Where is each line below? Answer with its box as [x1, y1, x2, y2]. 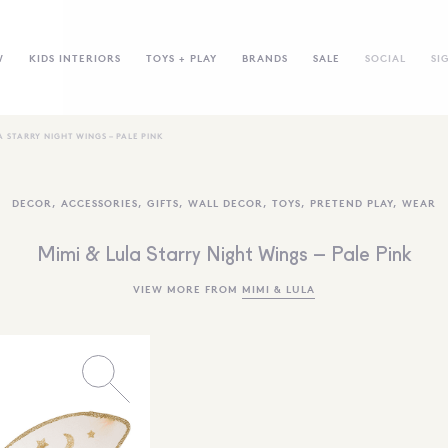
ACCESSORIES [61, 196, 138, 209]
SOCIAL [364, 50, 406, 64]
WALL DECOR [188, 196, 263, 209]
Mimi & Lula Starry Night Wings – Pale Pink [37, 246, 411, 266]
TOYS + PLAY [145, 50, 217, 64]
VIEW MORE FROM [133, 282, 242, 295]
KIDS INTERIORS [28, 50, 121, 64]
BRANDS [241, 50, 288, 64]
